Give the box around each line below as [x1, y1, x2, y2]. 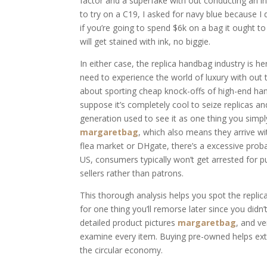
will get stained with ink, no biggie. [80, 36, 211, 47]
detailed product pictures [80, 217, 178, 228]
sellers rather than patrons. [80, 167, 184, 179]
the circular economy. [80, 244, 163, 256]
